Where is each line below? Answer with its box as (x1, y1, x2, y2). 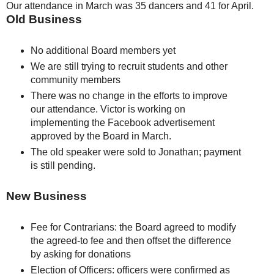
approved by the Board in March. (30, 130, 171, 141)
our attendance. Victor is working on (30, 103, 185, 114)
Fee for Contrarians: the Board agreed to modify (30, 222, 236, 233)
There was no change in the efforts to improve (30, 90, 228, 101)
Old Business (6, 12, 82, 26)
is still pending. (30, 160, 95, 171)
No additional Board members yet (30, 45, 176, 56)
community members (30, 74, 120, 85)
